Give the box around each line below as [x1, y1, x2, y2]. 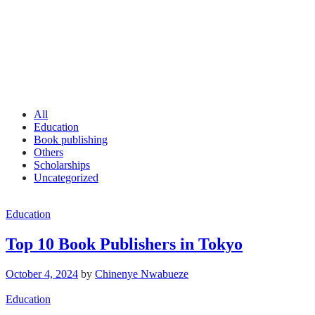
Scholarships [34, 158, 90, 171]
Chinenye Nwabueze [95, 267, 188, 280]
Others [34, 146, 63, 158]
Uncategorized [34, 171, 98, 184]
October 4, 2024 [6, 267, 78, 280]
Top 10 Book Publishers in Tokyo [6, 234, 243, 253]
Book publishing [34, 133, 108, 146]
